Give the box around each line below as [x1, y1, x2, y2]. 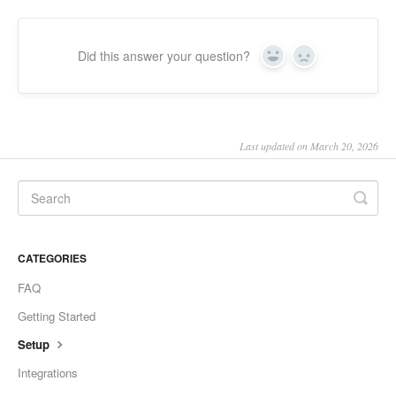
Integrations [18, 363, 78, 381]
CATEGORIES [18, 249, 87, 266]
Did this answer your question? [78, 46, 250, 65]
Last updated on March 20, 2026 [240, 138, 378, 153]
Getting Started [18, 307, 95, 324]
